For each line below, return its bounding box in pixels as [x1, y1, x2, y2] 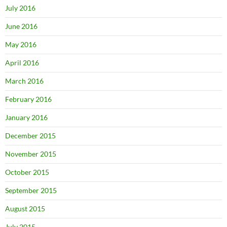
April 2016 [5, 58, 39, 67]
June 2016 [5, 22, 37, 30]
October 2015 [5, 168, 49, 176]
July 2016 [5, 4, 35, 12]
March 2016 [5, 77, 44, 85]
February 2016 [5, 95, 52, 103]
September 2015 [5, 186, 57, 195]
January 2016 [5, 113, 48, 122]
